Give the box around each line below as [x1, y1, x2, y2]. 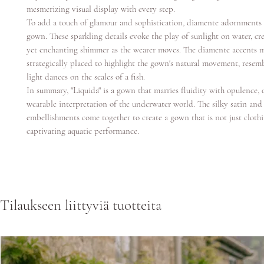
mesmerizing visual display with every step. [27, 4, 175, 14]
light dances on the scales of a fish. [27, 71, 145, 82]
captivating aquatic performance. [27, 126, 139, 136]
